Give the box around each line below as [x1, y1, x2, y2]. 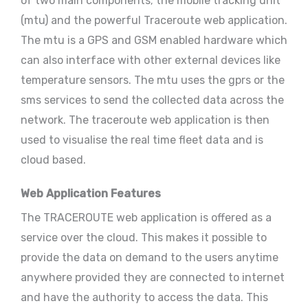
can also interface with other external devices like [21, 54, 280, 67]
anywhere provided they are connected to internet [21, 271, 285, 285]
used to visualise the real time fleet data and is [21, 133, 263, 147]
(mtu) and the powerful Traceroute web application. [21, 14, 287, 27]
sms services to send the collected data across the [21, 93, 284, 107]
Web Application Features [21, 187, 161, 201]
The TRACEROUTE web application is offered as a [21, 211, 272, 225]
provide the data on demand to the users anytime [21, 251, 278, 265]
